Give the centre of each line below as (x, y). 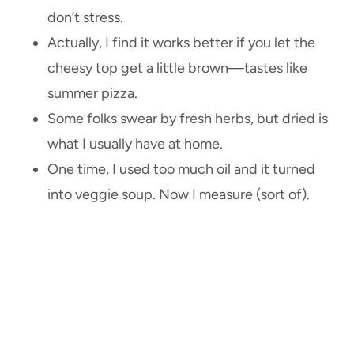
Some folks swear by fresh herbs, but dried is (188, 119)
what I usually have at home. (135, 144)
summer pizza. (92, 94)
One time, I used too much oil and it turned (181, 169)
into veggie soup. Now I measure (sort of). (179, 195)
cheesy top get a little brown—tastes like (177, 68)
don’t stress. (85, 18)
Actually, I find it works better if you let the (181, 43)
